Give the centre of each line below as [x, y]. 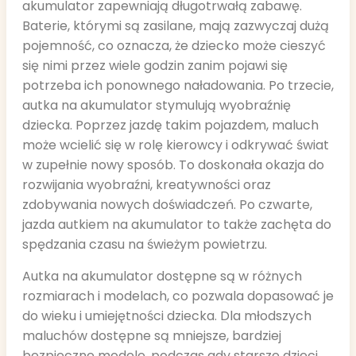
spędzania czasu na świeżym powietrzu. [145, 245]
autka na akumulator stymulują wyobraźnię [157, 106]
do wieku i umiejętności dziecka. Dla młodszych [167, 315]
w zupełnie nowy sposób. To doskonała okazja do [173, 165]
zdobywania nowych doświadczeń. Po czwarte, [167, 205]
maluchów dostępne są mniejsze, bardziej [152, 335]
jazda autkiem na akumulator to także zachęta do [177, 225]
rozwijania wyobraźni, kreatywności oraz [147, 185]
